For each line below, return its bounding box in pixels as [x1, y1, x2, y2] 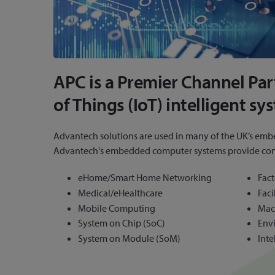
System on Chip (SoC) [78, 217, 165, 230]
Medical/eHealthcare [78, 186, 163, 199]
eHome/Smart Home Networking [78, 171, 212, 184]
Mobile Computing [78, 201, 155, 214]
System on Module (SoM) [78, 232, 180, 245]
